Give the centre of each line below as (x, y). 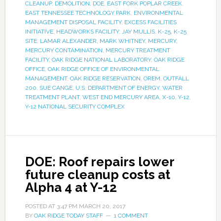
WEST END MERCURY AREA (121, 97)
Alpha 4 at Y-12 (71, 188)
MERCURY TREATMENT (138, 51)
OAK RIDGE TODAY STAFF (68, 216)
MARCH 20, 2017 (102, 206)
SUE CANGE (56, 88)
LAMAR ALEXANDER (68, 41)
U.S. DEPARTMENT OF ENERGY (117, 88)
